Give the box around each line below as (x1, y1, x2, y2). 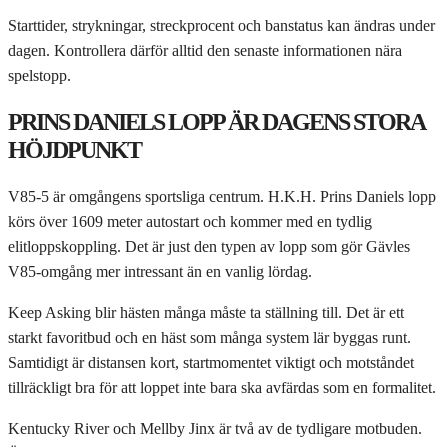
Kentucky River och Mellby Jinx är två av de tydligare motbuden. (8, 420, 422, 438)
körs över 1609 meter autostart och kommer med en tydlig (8, 213, 372, 231)
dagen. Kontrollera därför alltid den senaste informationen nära (8, 42, 402, 60)
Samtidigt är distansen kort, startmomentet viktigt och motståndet (8, 354, 414, 372)
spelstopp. (8, 67, 71, 85)
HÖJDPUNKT (8, 137, 141, 164)
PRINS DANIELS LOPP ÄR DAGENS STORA (8, 109, 424, 136)
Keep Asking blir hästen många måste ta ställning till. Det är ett (8, 304, 404, 322)
